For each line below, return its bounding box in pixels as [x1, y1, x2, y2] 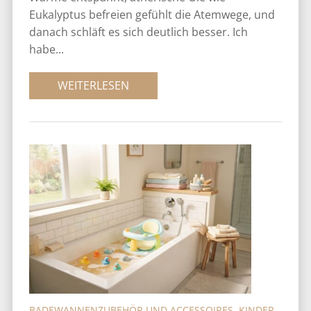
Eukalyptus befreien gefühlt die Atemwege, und [28, 7, 275, 22]
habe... [28, 42, 64, 57]
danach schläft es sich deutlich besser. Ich [28, 24, 248, 40]
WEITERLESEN [57, 78, 129, 93]
